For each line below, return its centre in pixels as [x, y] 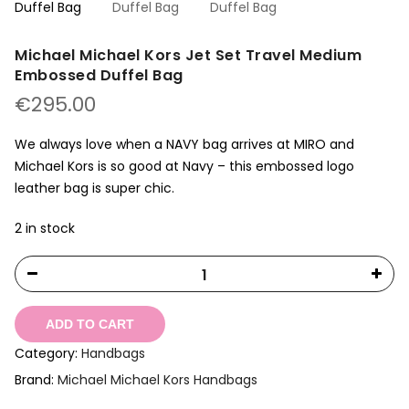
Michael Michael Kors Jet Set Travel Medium [188, 55]
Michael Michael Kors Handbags [157, 380]
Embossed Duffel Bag [99, 75]
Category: [48, 354]
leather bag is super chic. [94, 188]
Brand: [36, 380]
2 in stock [45, 228]
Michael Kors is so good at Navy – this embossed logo [184, 166]
